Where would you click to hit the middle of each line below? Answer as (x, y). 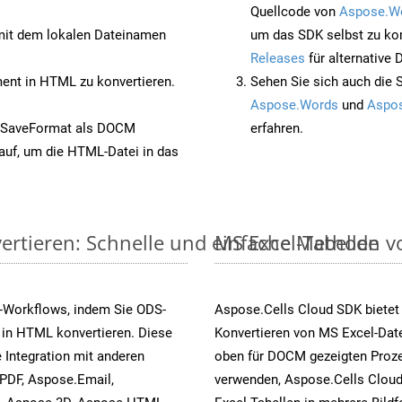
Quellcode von (295, 11)
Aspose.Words (294, 105)
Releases (278, 58)
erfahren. (277, 128)
